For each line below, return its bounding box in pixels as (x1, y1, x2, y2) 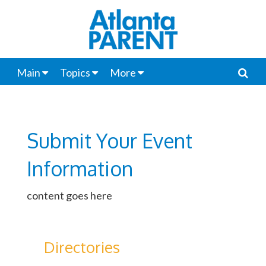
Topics (59, 66, 90, 79)
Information (27, 156, 133, 181)
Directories (44, 237, 120, 256)
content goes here (27, 189, 112, 202)
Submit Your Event (27, 128, 192, 153)
